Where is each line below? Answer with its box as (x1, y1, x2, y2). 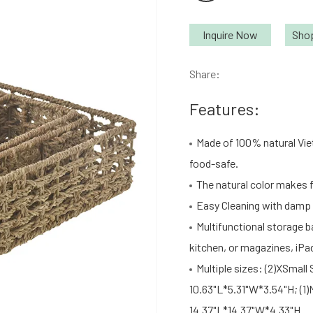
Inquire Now (203, 28, 259, 41)
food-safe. (189, 156, 239, 170)
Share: (189, 67, 221, 80)
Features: (189, 99, 261, 119)
